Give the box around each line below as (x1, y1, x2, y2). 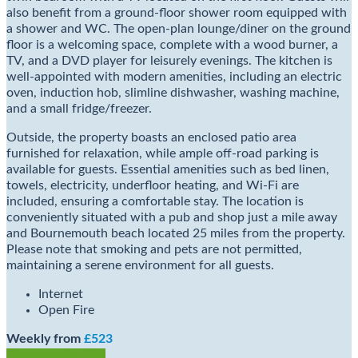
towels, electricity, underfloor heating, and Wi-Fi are (6, 179, 299, 193)
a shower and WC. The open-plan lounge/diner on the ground (6, 22, 351, 36)
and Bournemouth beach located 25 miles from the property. (6, 227, 345, 241)
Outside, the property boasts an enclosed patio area (6, 131, 296, 145)
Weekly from (6, 332, 84, 346)
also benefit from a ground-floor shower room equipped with (6, 6, 347, 20)
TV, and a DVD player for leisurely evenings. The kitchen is (6, 54, 332, 68)
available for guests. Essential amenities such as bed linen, (6, 163, 329, 177)
